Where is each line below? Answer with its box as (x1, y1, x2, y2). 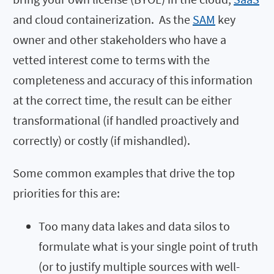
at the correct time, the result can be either (13, 92, 232, 108)
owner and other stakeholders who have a (13, 31, 226, 47)
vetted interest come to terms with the (13, 51, 210, 67)
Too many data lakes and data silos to (39, 218, 230, 234)
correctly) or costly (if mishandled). (13, 132, 190, 148)
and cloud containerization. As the (13, 11, 193, 27)
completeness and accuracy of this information (13, 72, 253, 87)
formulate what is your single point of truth (39, 238, 258, 254)
